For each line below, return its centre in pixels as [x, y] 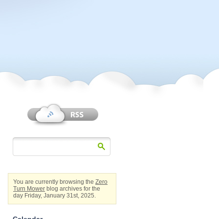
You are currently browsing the [54, 182]
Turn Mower [29, 189]
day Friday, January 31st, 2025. [55, 196]
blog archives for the [73, 189]
